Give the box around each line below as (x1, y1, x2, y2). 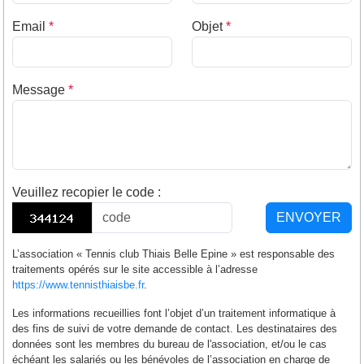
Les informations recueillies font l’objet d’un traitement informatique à (12, 306, 336, 319)
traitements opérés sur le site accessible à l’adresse (12, 262, 258, 275)
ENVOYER (275, 210, 341, 224)
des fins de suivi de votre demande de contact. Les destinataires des (12, 322, 337, 335)
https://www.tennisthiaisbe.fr (12, 278, 144, 291)
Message (12, 82, 68, 97)
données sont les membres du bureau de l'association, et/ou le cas (12, 337, 327, 350)
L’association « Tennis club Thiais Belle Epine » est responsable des (12, 247, 335, 260)
